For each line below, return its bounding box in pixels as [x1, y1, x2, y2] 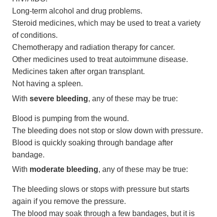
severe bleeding [30, 94, 88, 103]
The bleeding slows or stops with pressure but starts [12, 185, 189, 194]
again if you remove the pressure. [12, 197, 126, 206]
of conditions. [12, 31, 58, 40]
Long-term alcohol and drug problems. [12, 7, 142, 15]
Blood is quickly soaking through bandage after [12, 138, 173, 147]
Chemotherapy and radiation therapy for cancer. [12, 43, 175, 52]
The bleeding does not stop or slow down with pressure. [12, 126, 203, 135]
